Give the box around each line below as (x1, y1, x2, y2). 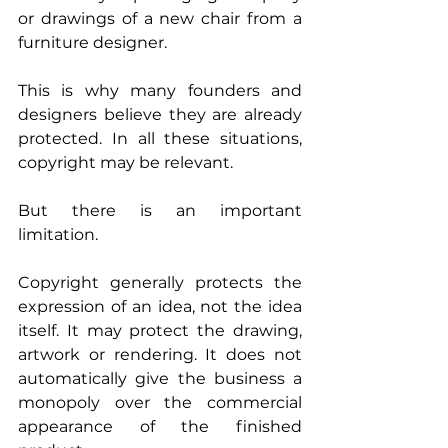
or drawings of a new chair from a (18, 8, 302, 28)
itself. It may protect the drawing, (18, 320, 302, 340)
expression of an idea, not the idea (18, 296, 302, 316)
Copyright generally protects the (18, 272, 302, 292)
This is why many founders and (18, 80, 302, 100)
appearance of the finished (18, 416, 302, 436)
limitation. (18, 224, 98, 244)
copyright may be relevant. (18, 152, 233, 172)
